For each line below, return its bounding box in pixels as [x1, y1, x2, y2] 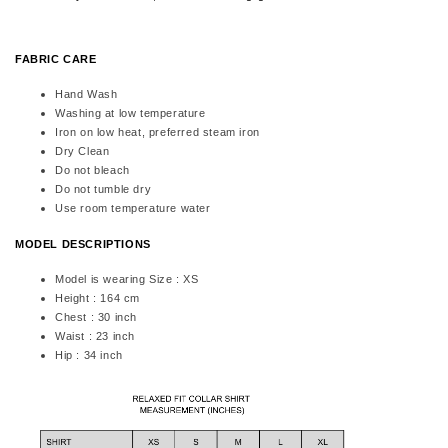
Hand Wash [55, 87, 118, 100]
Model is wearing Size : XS [55, 272, 199, 285]
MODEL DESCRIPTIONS [15, 237, 155, 250]
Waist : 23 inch [55, 329, 135, 342]
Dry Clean [55, 144, 110, 157]
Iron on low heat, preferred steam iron [55, 125, 260, 138]
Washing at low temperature [55, 106, 206, 119]
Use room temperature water [55, 201, 211, 214]
